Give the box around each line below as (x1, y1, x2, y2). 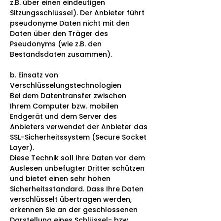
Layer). (10, 142, 34, 152)
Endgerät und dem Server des (10, 111, 117, 121)
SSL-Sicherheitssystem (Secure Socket (10, 132, 147, 142)
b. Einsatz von (10, 70, 58, 80)
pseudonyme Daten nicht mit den (10, 18, 130, 28)
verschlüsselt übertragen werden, (10, 194, 132, 204)
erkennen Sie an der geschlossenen (10, 204, 138, 215)
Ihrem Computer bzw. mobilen (10, 101, 118, 111)
